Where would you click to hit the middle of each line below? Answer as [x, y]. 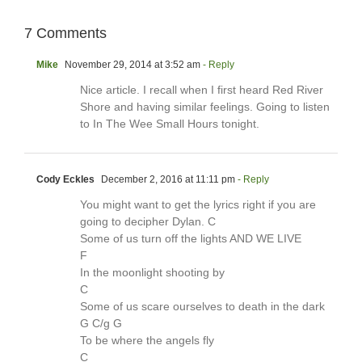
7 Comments [65, 34]
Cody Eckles [65, 180]
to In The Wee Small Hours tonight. [170, 124]
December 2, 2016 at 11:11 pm [167, 180]
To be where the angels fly [147, 341]
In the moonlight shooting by [152, 273]
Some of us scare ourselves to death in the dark [202, 307]
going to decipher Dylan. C [148, 222]
